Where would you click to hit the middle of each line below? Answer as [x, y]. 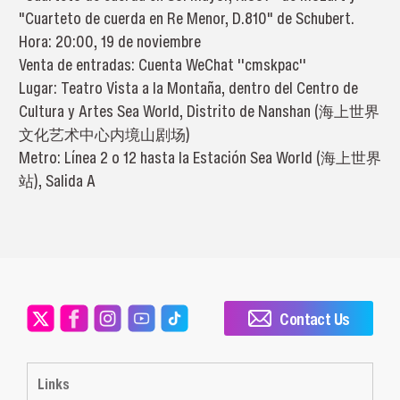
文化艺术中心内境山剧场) [104, 134]
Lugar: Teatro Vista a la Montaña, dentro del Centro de [188, 87]
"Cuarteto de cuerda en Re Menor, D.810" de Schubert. [186, 18]
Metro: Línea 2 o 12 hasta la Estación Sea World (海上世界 [200, 157]
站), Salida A [57, 180]
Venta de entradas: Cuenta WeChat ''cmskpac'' [162, 64]
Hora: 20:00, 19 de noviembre [109, 41]
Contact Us [315, 318]
